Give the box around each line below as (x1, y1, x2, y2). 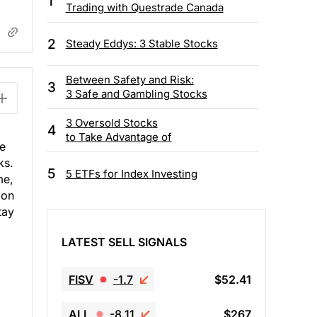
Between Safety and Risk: (65, 73, 194, 87)
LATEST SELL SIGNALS (62, 234, 187, 249)
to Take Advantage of (65, 130, 172, 144)
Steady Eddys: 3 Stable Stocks (65, 37, 218, 51)
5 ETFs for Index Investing (65, 166, 197, 180)
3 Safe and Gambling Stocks (65, 87, 207, 101)
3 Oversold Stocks (65, 116, 158, 130)
